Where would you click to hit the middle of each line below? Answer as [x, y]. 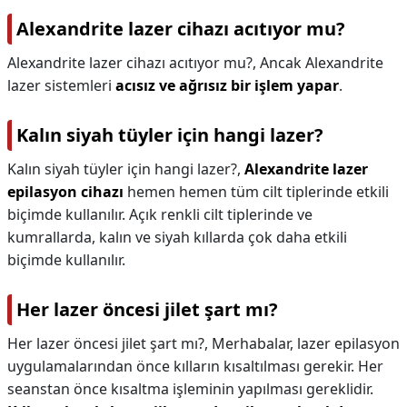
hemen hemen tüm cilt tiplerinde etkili [256, 192]
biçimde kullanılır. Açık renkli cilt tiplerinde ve [160, 214]
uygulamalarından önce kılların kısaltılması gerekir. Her [195, 366]
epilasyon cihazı [65, 192]
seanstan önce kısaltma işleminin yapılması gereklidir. [190, 389]
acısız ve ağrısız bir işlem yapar [227, 85]
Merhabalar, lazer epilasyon [306, 343]
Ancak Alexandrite [322, 63]
